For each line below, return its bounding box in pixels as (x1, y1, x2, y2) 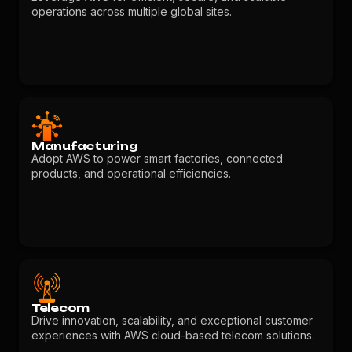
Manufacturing (31, 139, 138, 152)
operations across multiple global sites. (31, 5, 232, 18)
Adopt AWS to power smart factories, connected (31, 152, 283, 165)
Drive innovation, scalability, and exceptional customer (31, 313, 313, 327)
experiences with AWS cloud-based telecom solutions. (31, 328, 314, 342)
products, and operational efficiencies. (31, 167, 231, 180)
